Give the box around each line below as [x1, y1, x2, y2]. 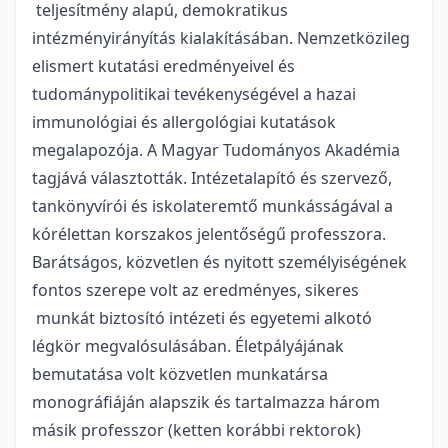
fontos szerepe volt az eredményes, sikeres [32, 278, 359, 301]
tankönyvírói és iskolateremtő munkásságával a [32, 194, 393, 217]
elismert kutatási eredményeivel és [32, 54, 295, 77]
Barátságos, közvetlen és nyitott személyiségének [32, 250, 407, 273]
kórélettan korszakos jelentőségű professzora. [32, 222, 386, 245]
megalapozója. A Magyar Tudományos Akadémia [32, 138, 400, 161]
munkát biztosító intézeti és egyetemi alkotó [32, 306, 372, 329]
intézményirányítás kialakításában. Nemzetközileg [32, 26, 410, 49]
